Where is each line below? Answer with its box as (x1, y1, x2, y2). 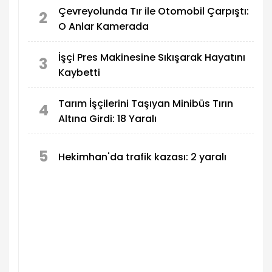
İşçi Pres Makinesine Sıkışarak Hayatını (58, 50, 245, 64)
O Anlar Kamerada (58, 19, 149, 33)
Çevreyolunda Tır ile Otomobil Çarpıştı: (58, 4, 249, 18)
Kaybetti (58, 65, 100, 80)
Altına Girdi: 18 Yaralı (58, 111, 157, 126)
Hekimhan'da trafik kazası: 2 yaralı (58, 150, 226, 165)
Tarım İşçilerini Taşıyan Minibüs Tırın (58, 96, 233, 110)
